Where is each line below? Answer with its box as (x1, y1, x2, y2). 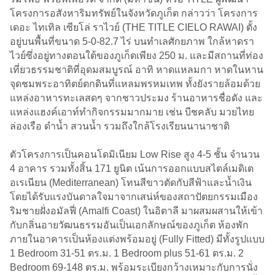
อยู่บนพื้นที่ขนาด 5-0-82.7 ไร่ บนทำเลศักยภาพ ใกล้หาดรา (10, 36, 254, 47)
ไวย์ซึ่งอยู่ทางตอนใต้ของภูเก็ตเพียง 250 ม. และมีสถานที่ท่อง (10, 50, 263, 61)
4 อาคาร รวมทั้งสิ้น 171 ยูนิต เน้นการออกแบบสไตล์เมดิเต (10, 163, 254, 174)
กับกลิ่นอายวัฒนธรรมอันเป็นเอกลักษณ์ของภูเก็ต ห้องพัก (10, 219, 249, 230)
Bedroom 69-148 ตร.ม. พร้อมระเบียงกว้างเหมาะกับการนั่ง (10, 261, 258, 273)
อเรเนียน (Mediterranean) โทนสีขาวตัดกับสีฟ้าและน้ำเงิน (10, 177, 252, 188)
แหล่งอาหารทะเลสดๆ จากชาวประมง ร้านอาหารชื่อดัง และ (10, 92, 263, 103)
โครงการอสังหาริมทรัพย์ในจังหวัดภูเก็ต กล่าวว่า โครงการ (10, 7, 258, 18)
